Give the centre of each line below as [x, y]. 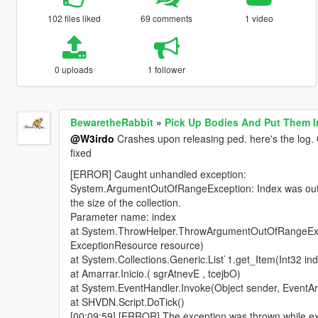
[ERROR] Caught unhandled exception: [158, 174]
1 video [259, 18]
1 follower [167, 69]
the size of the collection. [125, 202]
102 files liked [74, 18]
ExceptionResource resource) [137, 245]
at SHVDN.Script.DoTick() [127, 301]
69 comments [167, 18]
